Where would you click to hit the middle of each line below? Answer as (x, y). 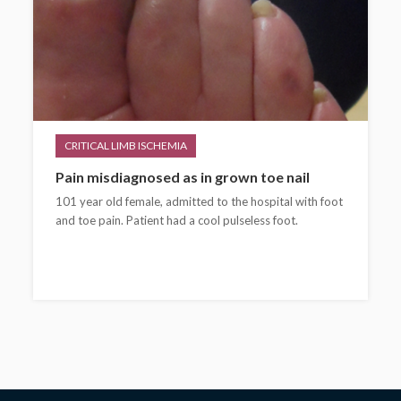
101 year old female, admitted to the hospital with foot (200, 201)
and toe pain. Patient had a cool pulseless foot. (177, 220)
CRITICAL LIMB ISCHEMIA (126, 145)
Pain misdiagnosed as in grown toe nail (183, 177)
